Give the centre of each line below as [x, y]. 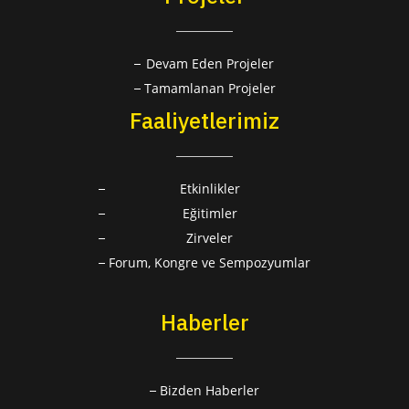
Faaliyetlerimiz [204, 121]
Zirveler [210, 238]
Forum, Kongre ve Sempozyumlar [210, 263]
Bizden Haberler [210, 391]
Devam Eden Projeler [210, 64]
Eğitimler [210, 214]
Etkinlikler [210, 189]
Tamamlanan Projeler [210, 89]
